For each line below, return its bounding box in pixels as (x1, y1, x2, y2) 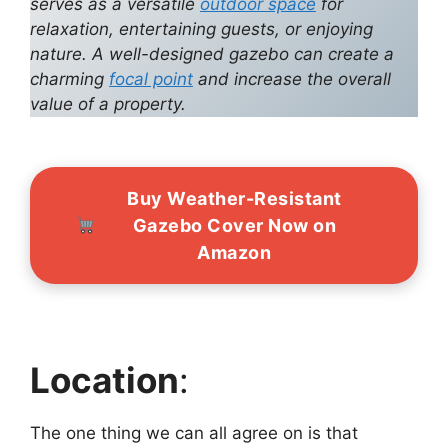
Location (30, 359, 179, 402)
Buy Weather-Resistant (127, 187, 342, 209)
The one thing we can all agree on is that (30, 423, 358, 444)
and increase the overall (193, 68, 391, 89)
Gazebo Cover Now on (132, 214, 336, 236)
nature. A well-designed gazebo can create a (30, 43, 394, 64)
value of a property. (30, 93, 186, 114)
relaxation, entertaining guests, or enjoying (30, 18, 373, 39)
